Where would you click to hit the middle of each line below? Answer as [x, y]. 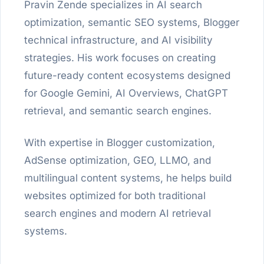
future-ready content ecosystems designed [127, 76]
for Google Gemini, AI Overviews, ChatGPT [126, 93]
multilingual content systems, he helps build [128, 178]
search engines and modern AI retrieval [118, 214]
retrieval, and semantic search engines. [118, 111]
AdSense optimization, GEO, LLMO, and [118, 161]
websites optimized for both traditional [115, 196]
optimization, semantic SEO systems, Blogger [132, 23]
